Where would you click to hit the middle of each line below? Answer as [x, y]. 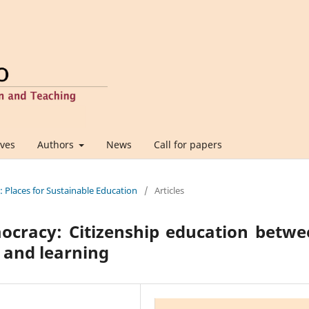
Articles [169, 190]
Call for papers [188, 144]
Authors [57, 144]
